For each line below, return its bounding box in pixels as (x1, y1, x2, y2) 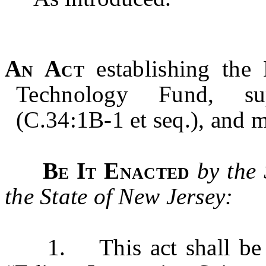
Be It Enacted (42, 158, 198, 183)
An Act (5, 56, 84, 81)
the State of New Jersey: (5, 183, 233, 209)
